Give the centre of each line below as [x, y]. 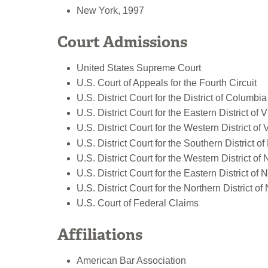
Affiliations [100, 234]
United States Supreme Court [139, 68]
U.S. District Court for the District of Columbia [172, 98]
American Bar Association [131, 260]
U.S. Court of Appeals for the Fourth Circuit [167, 83]
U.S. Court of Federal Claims [138, 203]
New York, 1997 [110, 11]
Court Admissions [122, 42]
